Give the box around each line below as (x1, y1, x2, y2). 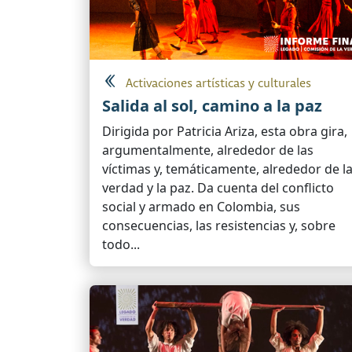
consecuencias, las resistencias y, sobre (102, 217, 335, 235)
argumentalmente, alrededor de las (102, 141, 313, 159)
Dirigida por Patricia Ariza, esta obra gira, (102, 123, 347, 141)
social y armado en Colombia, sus (102, 198, 300, 216)
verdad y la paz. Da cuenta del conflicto (102, 179, 334, 197)
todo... (102, 236, 140, 254)
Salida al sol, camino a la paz (102, 95, 322, 117)
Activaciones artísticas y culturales (126, 76, 311, 92)
